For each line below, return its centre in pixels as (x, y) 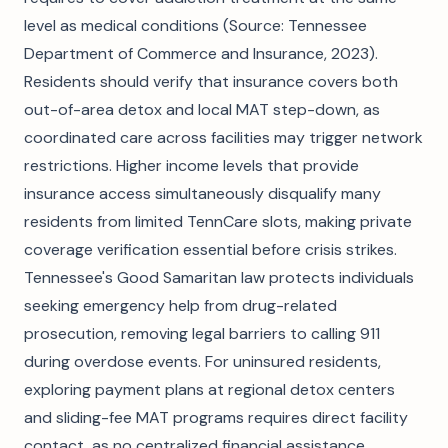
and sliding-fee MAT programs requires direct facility (216, 417)
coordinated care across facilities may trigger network (223, 137)
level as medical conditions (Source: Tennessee (195, 25)
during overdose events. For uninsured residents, (202, 361)
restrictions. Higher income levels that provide (191, 165)
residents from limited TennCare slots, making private (218, 221)
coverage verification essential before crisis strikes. (210, 249)
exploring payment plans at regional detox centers (209, 389)
